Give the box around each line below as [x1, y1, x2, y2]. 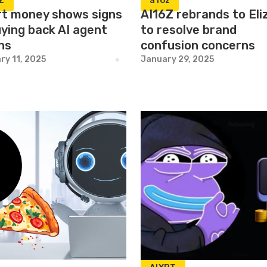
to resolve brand [141, 23, 237, 37]
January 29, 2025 [141, 54, 214, 64]
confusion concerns [141, 38, 255, 52]
